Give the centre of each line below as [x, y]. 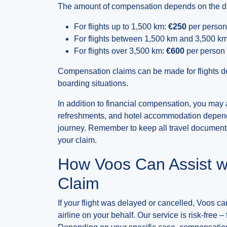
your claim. [77, 140]
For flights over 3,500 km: [120, 51]
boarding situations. [93, 83]
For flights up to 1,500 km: [121, 27]
